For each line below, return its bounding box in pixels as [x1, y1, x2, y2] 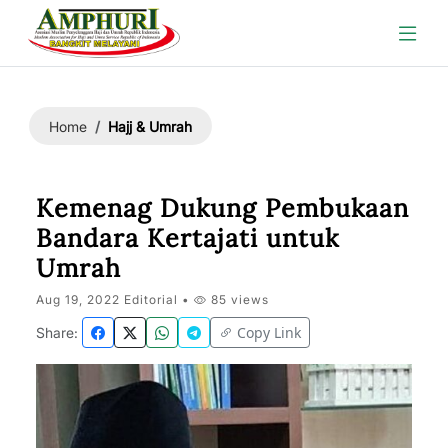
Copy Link [237, 323, 301, 342]
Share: [36, 324, 78, 341]
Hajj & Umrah [108, 117, 192, 135]
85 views [207, 292, 269, 307]
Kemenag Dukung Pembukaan [36, 192, 409, 224]
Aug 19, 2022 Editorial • [36, 292, 194, 307]
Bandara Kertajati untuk [36, 222, 339, 254]
